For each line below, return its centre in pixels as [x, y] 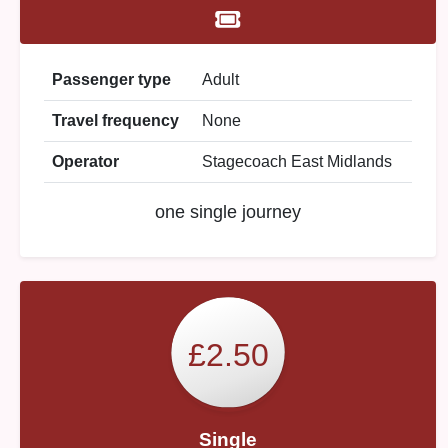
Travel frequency [115, 120]
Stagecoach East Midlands [297, 161]
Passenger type [111, 79]
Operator [85, 161]
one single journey [228, 212]
